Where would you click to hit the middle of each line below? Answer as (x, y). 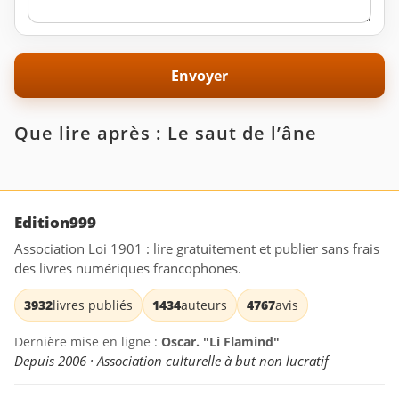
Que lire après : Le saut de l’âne (166, 134)
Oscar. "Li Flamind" (220, 341)
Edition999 (55, 222)
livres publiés (93, 305)
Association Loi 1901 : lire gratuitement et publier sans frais (197, 248)
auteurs (204, 305)
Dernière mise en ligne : (88, 341)
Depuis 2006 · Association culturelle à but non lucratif (171, 360)
